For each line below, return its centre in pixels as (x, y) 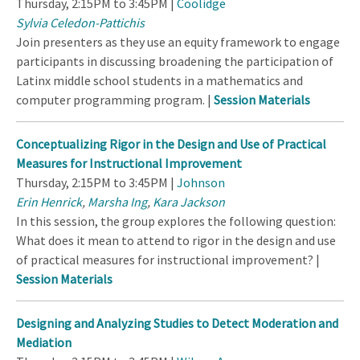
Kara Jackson (189, 202)
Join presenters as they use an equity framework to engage (178, 42)
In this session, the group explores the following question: (176, 221)
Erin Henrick (49, 202)
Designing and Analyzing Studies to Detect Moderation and (177, 323)
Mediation (44, 343)
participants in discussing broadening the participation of (175, 61)
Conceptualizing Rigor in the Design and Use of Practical (171, 144)
